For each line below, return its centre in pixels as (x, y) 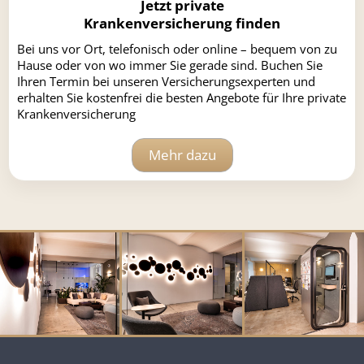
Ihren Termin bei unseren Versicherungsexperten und (166, 81)
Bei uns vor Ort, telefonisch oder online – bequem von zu (177, 48)
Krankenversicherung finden (182, 23)
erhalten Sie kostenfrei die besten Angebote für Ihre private (182, 97)
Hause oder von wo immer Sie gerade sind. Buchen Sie (170, 65)
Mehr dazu (182, 154)
